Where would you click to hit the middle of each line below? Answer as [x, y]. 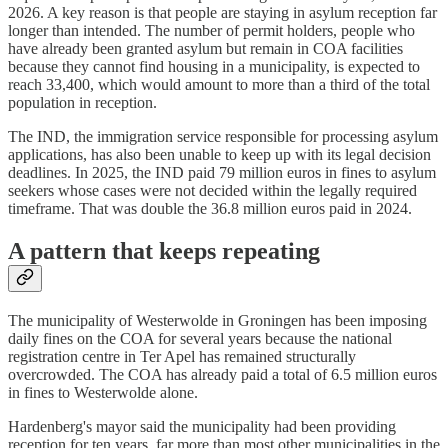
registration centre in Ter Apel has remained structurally [182, 357]
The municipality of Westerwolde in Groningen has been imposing [217, 321]
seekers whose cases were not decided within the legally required [212, 191]
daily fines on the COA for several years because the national [200, 339]
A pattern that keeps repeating [164, 251]
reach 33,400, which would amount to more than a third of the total [219, 85]
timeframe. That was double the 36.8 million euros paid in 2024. [210, 209]
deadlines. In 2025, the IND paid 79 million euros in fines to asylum [222, 173]
